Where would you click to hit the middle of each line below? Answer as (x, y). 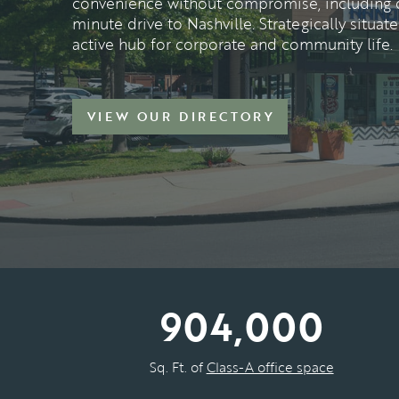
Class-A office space (270, 367)
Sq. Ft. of (178, 367)
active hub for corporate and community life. (233, 44)
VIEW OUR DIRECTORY (181, 117)
